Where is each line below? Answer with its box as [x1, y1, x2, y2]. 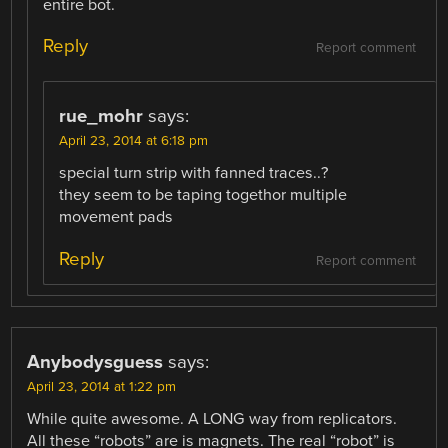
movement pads [59, 207, 174, 228]
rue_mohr [59, 105, 144, 128]
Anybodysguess [27, 350, 164, 373]
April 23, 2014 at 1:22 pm [27, 378, 177, 395]
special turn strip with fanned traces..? [59, 163, 329, 184]
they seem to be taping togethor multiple [59, 185, 348, 206]
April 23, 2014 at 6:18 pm [59, 133, 209, 150]
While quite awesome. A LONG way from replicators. [27, 408, 398, 429]
